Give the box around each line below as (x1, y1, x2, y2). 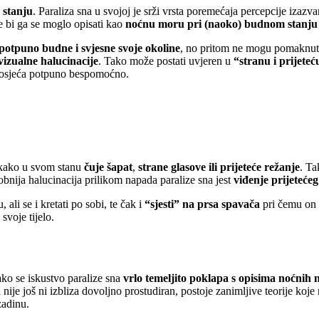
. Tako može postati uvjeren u (98, 55, 234, 68)
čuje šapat (84, 160, 132, 173)
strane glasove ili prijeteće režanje (135, 160, 300, 173)
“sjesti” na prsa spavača (145, 197, 260, 210)
